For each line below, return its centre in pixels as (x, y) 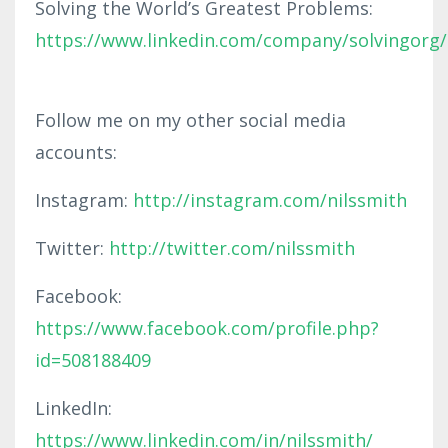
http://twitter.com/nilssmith (232, 247)
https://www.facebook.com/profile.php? (207, 327)
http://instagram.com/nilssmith (270, 199)
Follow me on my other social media (190, 119)
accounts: (76, 151)
